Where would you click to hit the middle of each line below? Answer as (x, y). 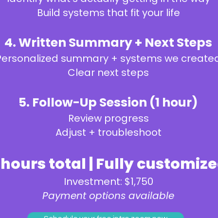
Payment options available (108, 196)
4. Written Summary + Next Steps (108, 43)
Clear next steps (108, 73)
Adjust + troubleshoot (108, 132)
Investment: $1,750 (108, 182)
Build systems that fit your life (108, 13)
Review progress (108, 118)
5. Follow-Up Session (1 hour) (108, 102)
